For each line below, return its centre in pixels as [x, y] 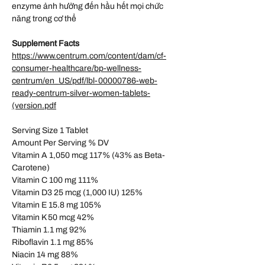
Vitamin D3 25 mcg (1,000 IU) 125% [77, 193]
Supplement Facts [46, 44]
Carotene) [31, 168]
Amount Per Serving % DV [60, 143]
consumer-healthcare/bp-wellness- [77, 69]
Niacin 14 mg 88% [45, 255]
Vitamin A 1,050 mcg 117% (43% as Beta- [88, 156]
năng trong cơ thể [44, 19]
